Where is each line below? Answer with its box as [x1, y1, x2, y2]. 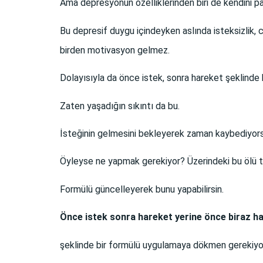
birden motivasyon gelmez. [60, 44, 170, 56]
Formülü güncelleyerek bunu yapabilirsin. [60, 183, 224, 195]
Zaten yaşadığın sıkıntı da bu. [60, 100, 180, 112]
